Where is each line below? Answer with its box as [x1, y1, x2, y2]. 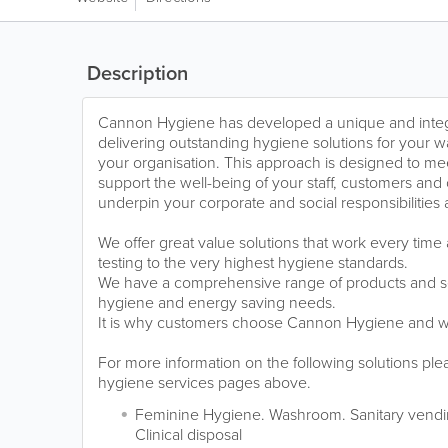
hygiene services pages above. [98, 371, 311, 394]
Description [82, 58, 188, 88]
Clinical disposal [135, 423, 242, 446]
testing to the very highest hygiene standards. [98, 251, 408, 274]
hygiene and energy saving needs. [98, 291, 336, 314]
